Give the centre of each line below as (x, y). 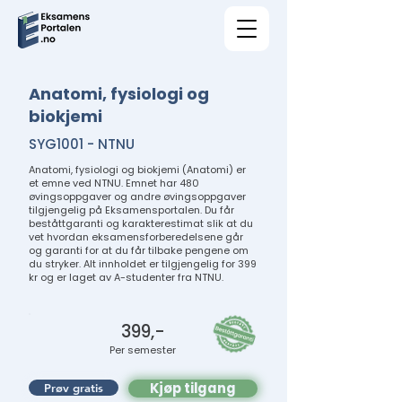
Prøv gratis (74, 388)
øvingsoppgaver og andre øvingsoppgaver (137, 197)
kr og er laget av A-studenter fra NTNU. (126, 277)
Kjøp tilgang (193, 388)
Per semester (143, 350)
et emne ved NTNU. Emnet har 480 (114, 183)
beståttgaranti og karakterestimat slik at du (141, 223)
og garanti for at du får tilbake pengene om (139, 250)
